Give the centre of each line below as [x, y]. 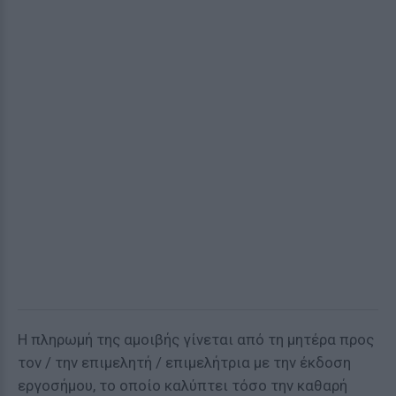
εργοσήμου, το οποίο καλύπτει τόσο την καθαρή [183, 385]
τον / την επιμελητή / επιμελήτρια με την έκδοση [184, 362]
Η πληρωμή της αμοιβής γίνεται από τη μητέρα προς [196, 339]
